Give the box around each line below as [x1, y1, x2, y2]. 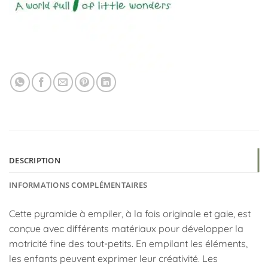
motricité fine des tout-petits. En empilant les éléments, [9, 237, 248, 249]
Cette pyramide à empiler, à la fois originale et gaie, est [9, 207, 251, 220]
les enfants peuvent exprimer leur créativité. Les [9, 252, 218, 264]
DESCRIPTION [9, 154, 60, 166]
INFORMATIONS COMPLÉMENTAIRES [9, 179, 148, 190]
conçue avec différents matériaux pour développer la [9, 222, 243, 234]
